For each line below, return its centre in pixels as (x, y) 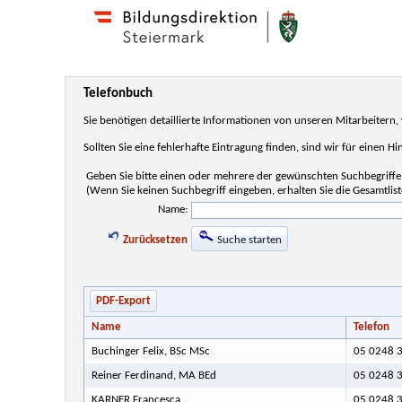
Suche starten (249, 240)
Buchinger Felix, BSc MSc (150, 351)
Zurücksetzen (154, 240)
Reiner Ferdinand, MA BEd (153, 375)
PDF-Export (123, 301)
